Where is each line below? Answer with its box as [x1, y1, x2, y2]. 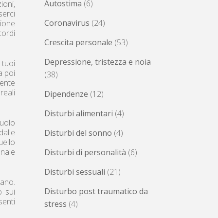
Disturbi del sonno [44, 127, 112, 138]
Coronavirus [44, 17, 90, 28]
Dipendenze [44, 88, 88, 99]
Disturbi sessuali [44, 166, 105, 177]
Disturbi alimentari [44, 108, 113, 119]
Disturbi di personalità [44, 146, 126, 158]
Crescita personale [44, 36, 112, 48]
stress [44, 198, 67, 209]
